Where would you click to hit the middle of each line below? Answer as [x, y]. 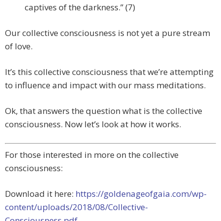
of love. [19, 46]
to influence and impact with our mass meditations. [105, 85]
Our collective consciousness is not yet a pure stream [108, 33]
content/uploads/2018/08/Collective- [76, 207]
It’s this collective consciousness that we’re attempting [109, 72]
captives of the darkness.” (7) [80, 7]
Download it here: [40, 194]
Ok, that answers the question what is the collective [104, 111]
